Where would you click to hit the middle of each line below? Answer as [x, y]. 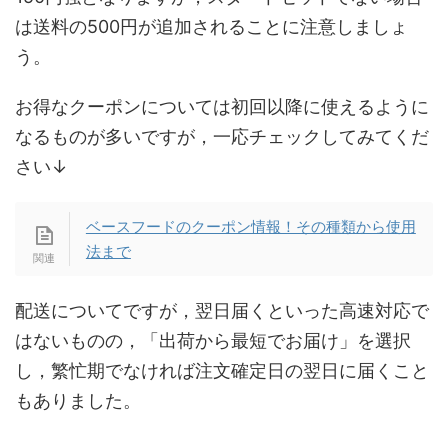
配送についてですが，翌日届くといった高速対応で [222, 311]
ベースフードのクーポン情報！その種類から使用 [250, 227]
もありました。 [78, 401]
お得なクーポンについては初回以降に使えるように [222, 107]
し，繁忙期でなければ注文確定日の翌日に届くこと [222, 371]
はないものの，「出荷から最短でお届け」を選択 [213, 341]
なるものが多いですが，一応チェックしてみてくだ [222, 137]
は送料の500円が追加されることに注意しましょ [211, 27]
